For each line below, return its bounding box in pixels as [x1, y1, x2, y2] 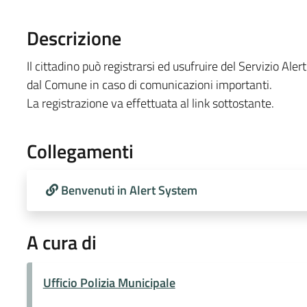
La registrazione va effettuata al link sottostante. [26, 93, 274, 112]
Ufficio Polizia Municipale [42, 273, 175, 292]
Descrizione [26, 23, 121, 53]
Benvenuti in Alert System [60, 180, 197, 199]
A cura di [26, 227, 97, 257]
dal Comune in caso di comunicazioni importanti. [26, 75, 272, 94]
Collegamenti [26, 136, 134, 166]
